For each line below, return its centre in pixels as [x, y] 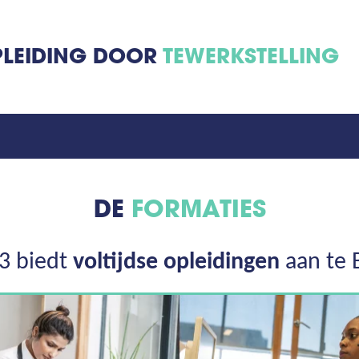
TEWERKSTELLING [251, 58]
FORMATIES [198, 211]
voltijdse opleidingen [176, 262]
